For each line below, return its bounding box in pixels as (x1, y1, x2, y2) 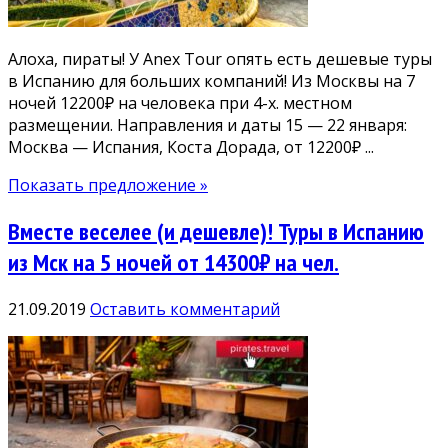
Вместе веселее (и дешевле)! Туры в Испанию (8, 216, 424, 248)
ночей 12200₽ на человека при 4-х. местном (8, 92, 352, 115)
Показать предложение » (8, 174, 208, 197)
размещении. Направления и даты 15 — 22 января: (8, 114, 407, 137)
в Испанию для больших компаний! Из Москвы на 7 (8, 70, 415, 93)
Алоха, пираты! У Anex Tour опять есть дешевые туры (8, 48, 432, 71)
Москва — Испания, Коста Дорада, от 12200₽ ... (8, 136, 374, 159)
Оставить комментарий (90, 298, 280, 321)
